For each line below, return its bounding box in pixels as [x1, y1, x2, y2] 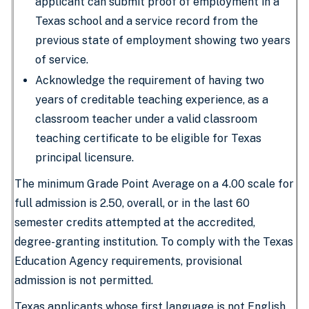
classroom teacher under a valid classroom [35, 112, 257, 126]
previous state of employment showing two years [35, 34, 290, 47]
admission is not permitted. [14, 274, 153, 287]
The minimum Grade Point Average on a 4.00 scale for [14, 177, 294, 190]
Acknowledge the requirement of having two [35, 74, 264, 87]
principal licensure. [35, 151, 134, 164]
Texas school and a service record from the [35, 14, 258, 28]
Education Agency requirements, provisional [14, 255, 242, 268]
